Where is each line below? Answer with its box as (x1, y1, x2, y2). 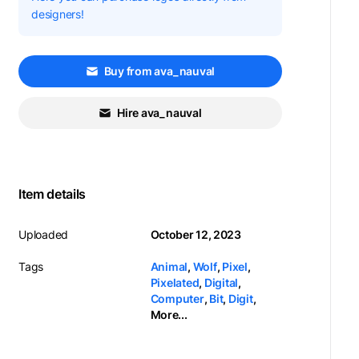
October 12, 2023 (150, 228, 241, 241)
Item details (18, 186, 86, 202)
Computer (150, 292, 204, 305)
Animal (150, 260, 188, 273)
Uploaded (18, 228, 69, 241)
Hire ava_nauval (117, 106, 202, 119)
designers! (31, 7, 84, 21)
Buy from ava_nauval (103, 64, 216, 78)
